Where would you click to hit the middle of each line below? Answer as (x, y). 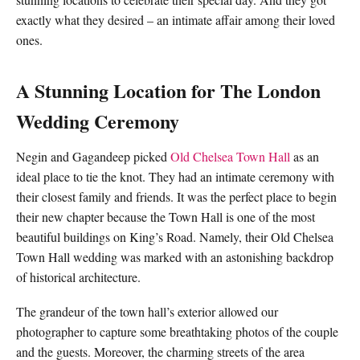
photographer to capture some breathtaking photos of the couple (177, 331)
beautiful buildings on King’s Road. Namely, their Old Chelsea (175, 237)
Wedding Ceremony (101, 121)
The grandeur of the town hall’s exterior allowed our (147, 311)
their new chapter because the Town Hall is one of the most (166, 217)
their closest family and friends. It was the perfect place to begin (176, 196)
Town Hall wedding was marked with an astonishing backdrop (175, 257)
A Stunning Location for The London (168, 90)
